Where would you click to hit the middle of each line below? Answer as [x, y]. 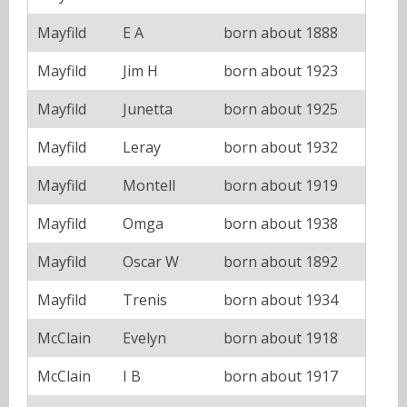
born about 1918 [281, 338]
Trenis [145, 300]
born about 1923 [281, 71]
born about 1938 [281, 224]
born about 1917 [281, 377]
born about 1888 [281, 33]
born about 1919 [281, 186]
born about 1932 [281, 148]
